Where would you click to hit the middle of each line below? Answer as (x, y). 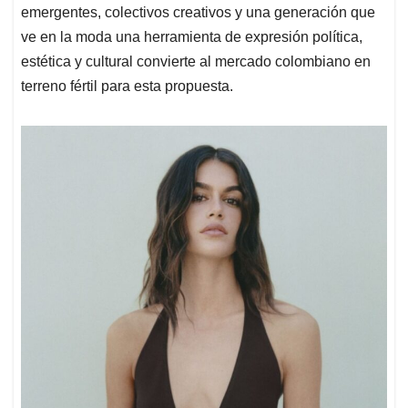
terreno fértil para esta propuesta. (127, 87)
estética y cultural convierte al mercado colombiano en (196, 62)
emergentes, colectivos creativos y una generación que (198, 13)
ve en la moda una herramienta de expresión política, (192, 37)
